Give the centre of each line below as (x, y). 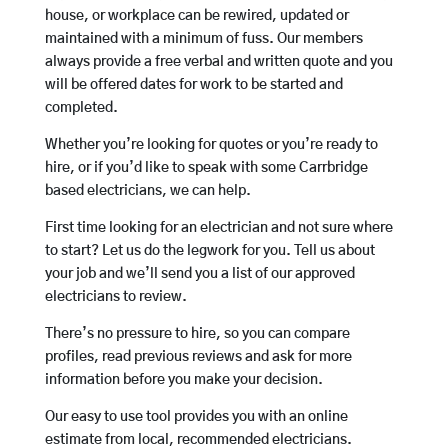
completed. (81, 108)
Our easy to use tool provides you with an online (196, 417)
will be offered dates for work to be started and (193, 85)
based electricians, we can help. (147, 191)
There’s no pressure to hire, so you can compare (197, 334)
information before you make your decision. (183, 380)
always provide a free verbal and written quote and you (218, 62)
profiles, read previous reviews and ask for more (198, 357)
